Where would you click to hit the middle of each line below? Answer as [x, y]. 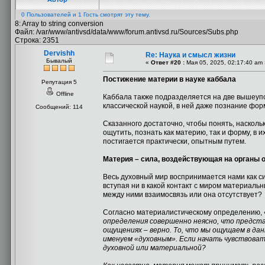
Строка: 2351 [37, 40]
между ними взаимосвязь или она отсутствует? [182, 195]
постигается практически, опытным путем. [174, 141]
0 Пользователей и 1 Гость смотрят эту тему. [86, 14]
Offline [64, 94]
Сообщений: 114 [59, 107]
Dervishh [59, 53]
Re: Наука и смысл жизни [190, 55]
